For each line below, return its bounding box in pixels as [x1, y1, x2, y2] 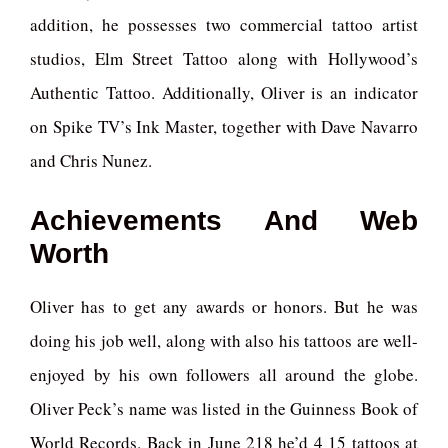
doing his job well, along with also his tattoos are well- [30, 328, 418, 352]
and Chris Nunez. [30, 149, 152, 173]
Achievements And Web [30, 204, 418, 236]
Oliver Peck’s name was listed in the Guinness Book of [30, 396, 418, 420]
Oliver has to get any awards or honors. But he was [30, 294, 418, 318]
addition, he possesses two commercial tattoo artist [30, 13, 418, 37]
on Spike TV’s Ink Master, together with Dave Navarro [30, 115, 418, 139]
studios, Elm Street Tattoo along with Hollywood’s [30, 47, 418, 71]
